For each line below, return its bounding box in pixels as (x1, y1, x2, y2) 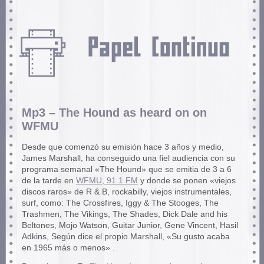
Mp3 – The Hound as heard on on (21, 106, 207, 119)
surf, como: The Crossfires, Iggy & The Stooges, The (21, 198, 219, 207)
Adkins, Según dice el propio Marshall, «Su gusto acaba (21, 232, 230, 241)
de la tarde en (21, 176, 76, 185)
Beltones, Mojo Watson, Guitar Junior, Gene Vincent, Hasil (21, 220, 238, 230)
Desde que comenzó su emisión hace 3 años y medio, (21, 142, 224, 151)
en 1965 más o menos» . (21, 243, 115, 252)
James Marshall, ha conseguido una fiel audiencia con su (21, 153, 235, 163)
